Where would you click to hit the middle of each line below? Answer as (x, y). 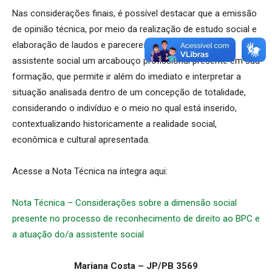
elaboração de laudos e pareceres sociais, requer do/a (121, 45)
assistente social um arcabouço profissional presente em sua (136, 60)
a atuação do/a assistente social (78, 234)
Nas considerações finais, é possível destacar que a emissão (134, 13)
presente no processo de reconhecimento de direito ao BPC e (136, 218)
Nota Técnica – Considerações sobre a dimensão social (124, 202)
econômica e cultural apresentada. (81, 139)
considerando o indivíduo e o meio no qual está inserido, (124, 108)
